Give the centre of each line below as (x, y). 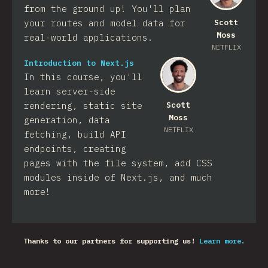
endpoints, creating (75, 148)
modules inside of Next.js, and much (118, 177)
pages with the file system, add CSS (118, 163)
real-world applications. (89, 37)
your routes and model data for (105, 23)
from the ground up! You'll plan (107, 8)
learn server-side (70, 91)
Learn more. (222, 240)
